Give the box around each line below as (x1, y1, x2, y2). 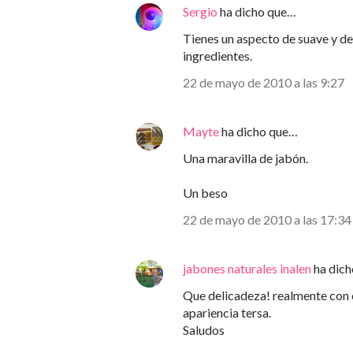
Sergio (183, 4, 217, 19)
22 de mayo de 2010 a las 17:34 (183, 212, 351, 227)
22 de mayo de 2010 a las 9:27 (183, 75, 344, 90)
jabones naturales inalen (183, 261, 311, 276)
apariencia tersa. (183, 305, 271, 320)
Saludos (183, 322, 225, 337)
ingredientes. (183, 48, 252, 63)
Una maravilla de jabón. (183, 150, 308, 165)
